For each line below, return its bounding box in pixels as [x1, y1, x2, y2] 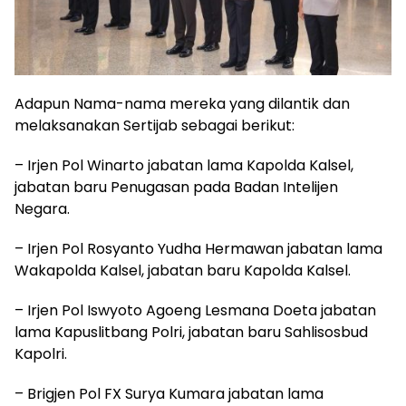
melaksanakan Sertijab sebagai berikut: [14, 114, 295, 136]
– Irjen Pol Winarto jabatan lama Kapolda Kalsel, [14, 154, 353, 176]
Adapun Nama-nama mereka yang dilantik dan [14, 92, 350, 114]
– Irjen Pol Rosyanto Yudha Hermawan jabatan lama [14, 237, 382, 259]
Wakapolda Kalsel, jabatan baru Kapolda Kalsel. [14, 259, 351, 281]
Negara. [14, 198, 70, 219]
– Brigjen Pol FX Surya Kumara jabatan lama [14, 382, 324, 404]
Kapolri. [14, 343, 67, 364]
